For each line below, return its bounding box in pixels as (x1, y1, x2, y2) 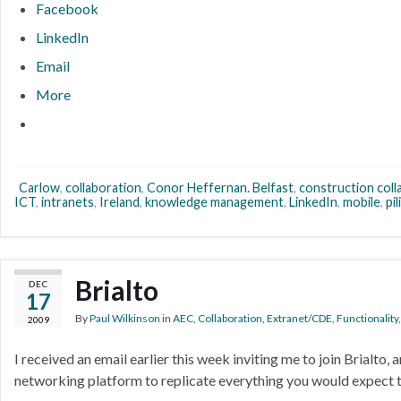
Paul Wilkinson (90, 311, 160, 326)
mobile (343, 194, 380, 210)
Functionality (337, 311, 398, 326)
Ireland (99, 194, 140, 210)
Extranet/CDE (267, 311, 332, 326)
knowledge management (145, 194, 284, 210)
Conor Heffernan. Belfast (147, 180, 294, 196)
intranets (41, 194, 94, 210)
